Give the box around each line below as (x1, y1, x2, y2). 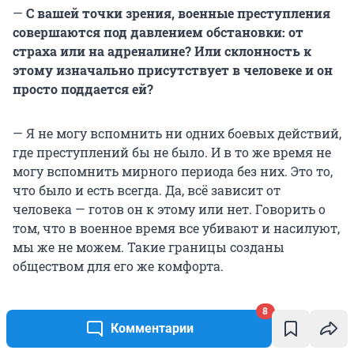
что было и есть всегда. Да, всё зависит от (13, 181, 281, 198)
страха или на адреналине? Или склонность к (13, 42, 311, 59)
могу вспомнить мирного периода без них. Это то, (13, 162, 333, 179)
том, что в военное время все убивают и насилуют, (13, 219, 340, 236)
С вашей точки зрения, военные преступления (23, 4, 330, 21)
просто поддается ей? (13, 80, 153, 97)
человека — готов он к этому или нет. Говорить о (13, 200, 326, 217)
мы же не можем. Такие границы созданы (13, 238, 284, 255)
